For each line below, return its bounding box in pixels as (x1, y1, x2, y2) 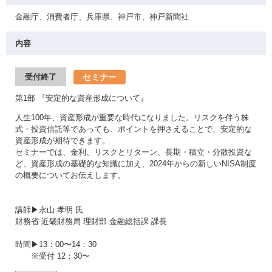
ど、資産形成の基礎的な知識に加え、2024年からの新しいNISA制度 (15, 159, 256, 168)
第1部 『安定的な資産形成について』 (15, 93, 148, 103)
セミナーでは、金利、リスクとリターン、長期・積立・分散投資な (15, 148, 252, 157)
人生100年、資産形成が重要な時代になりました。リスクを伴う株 (15, 113, 249, 122)
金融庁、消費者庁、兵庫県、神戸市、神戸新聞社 (15, 12, 189, 21)
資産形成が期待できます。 (15, 136, 110, 145)
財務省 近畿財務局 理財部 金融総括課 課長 (15, 217, 167, 226)
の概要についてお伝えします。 (15, 171, 126, 180)
